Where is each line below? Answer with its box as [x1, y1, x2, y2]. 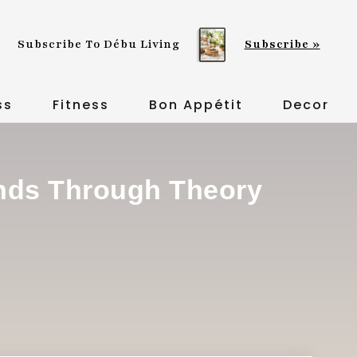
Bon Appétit [148, 96, 243, 114]
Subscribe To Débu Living [18, 37, 181, 53]
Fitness [52, 96, 109, 114]
